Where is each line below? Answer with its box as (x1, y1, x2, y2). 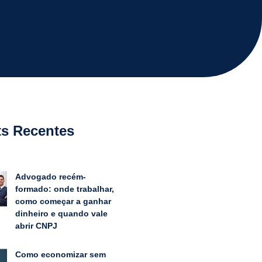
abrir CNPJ (15, 220, 57, 230)
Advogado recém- (15, 171, 86, 181)
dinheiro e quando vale (15, 208, 108, 218)
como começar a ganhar (15, 196, 111, 206)
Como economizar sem (15, 249, 106, 259)
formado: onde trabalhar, (15, 184, 114, 194)
